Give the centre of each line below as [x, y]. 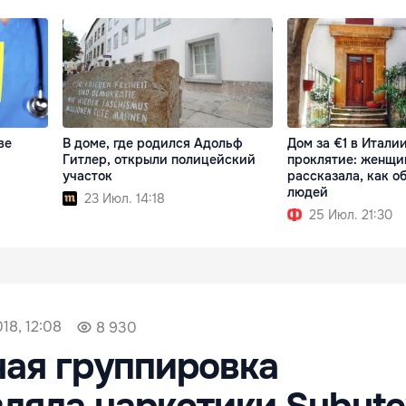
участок [88, 175]
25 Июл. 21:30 [350, 214]
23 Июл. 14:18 [125, 198]
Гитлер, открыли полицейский [159, 159]
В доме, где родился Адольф [153, 143]
